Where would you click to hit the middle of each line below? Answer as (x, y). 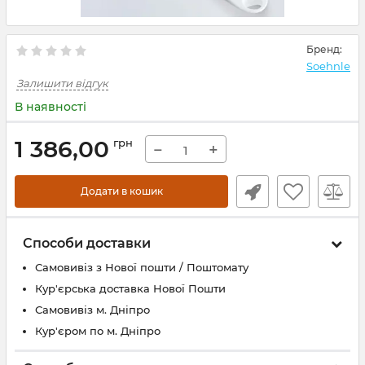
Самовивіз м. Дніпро (92, 310)
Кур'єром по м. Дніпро (98, 331)
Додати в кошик (121, 191)
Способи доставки (87, 243)
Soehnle (328, 66)
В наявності (51, 107)
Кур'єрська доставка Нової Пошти (130, 288)
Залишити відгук (62, 83)
